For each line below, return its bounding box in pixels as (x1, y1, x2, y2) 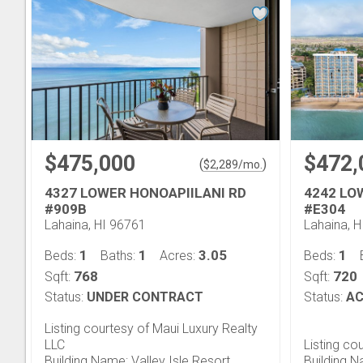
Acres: (160, 248, 199, 263)
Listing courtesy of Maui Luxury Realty (45, 321, 258, 336)
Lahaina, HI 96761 (45, 217, 146, 233)
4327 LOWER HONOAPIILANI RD (45, 185, 246, 201)
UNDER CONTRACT (87, 289, 203, 305)
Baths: (100, 248, 139, 263)
